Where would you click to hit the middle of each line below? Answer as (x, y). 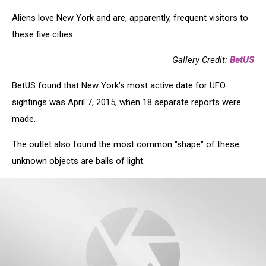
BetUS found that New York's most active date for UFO (119, 86)
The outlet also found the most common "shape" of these (126, 145)
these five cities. (43, 35)
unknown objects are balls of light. (78, 161)
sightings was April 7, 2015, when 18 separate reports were (126, 102)
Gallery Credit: (201, 60)
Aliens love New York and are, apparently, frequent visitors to (130, 18)
